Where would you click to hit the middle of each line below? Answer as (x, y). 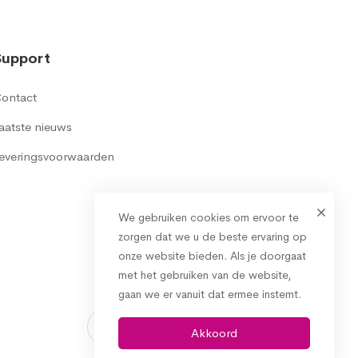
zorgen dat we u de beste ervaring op (213, 237)
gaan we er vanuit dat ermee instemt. (210, 294)
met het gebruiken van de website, (205, 275)
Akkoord (214, 333)
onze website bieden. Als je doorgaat (212, 256)
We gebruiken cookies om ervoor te (209, 217)
